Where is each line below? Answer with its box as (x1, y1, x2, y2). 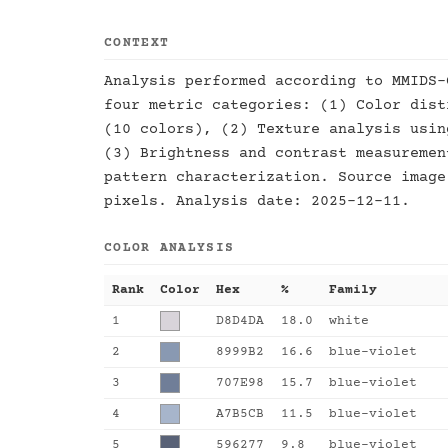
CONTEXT (104, 36, 170, 50)
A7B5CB (216, 407, 264, 421)
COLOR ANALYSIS (104, 241, 235, 255)
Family (329, 283, 377, 297)
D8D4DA (216, 314, 264, 328)
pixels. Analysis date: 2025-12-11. (104, 193, 410, 210)
